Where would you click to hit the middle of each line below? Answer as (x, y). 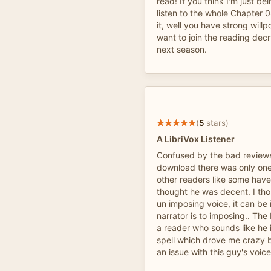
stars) (216, 122)
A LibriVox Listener (196, 139)
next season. (182, 49)
